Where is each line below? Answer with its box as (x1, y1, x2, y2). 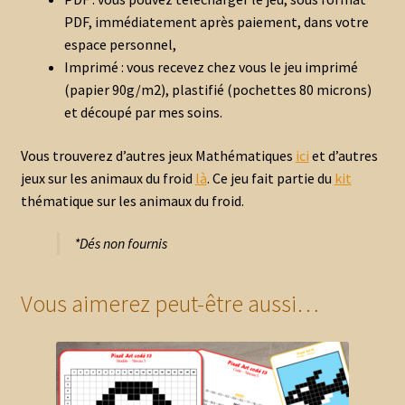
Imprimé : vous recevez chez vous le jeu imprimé (63, 58, 358, 77)
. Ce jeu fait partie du (206, 168, 334, 187)
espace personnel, (63, 35, 176, 54)
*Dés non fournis (73, 234, 167, 253)
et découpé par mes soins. (63, 103, 222, 122)
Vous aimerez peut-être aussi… (20, 288, 319, 318)
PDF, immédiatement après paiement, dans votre (63, 13, 369, 32)
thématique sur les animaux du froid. (20, 191, 244, 210)
